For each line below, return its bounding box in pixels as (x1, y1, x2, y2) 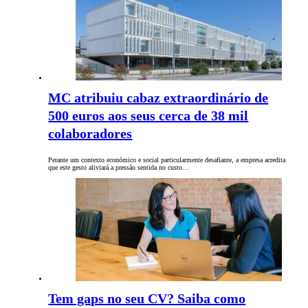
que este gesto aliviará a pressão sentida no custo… (48, 164, 190, 172)
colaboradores (48, 126, 133, 142)
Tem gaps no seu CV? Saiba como (48, 291, 246, 307)
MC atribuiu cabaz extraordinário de (48, 90, 269, 106)
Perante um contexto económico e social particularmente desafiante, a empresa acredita (48, 156, 286, 164)
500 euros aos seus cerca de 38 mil (48, 108, 249, 124)
